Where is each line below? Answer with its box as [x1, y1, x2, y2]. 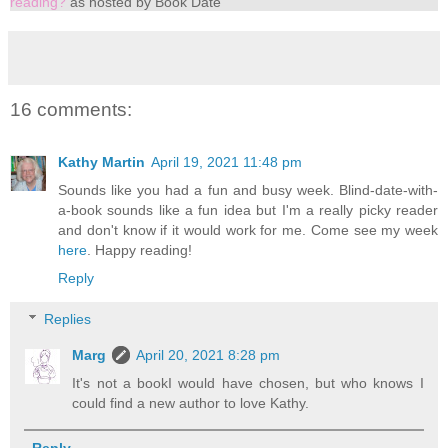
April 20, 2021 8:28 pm [136, 347, 281, 364]
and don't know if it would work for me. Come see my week [58, 221, 438, 238]
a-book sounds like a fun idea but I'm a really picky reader [58, 201, 438, 218]
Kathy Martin [58, 153, 145, 170]
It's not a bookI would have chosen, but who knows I [72, 375, 424, 392]
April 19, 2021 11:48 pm [151, 153, 302, 170]
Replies [44, 311, 92, 328]
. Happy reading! [87, 241, 192, 258]
